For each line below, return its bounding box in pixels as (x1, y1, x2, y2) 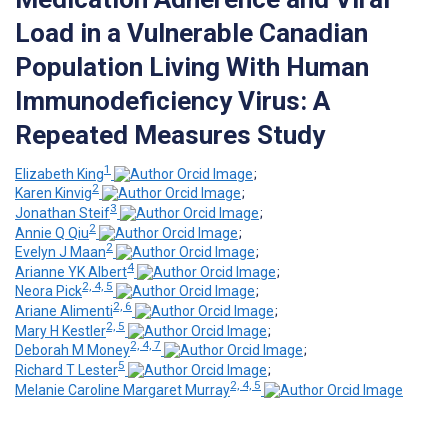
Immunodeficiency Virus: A (15, 85, 330, 116)
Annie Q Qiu (15, 224, 89, 241)
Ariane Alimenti (15, 303, 113, 320)
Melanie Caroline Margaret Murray (15, 381, 230, 398)
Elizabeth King (15, 165, 104, 182)
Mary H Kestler (15, 322, 106, 339)
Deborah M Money (15, 342, 130, 359)
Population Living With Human (15, 51, 369, 82)
